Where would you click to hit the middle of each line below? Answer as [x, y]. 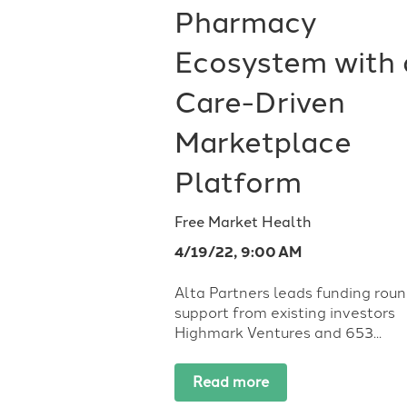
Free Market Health [243, 223]
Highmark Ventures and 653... [278, 333]
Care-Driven [260, 102]
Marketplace [263, 142]
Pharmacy [246, 22]
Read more [231, 382]
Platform [238, 182]
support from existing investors [285, 313]
